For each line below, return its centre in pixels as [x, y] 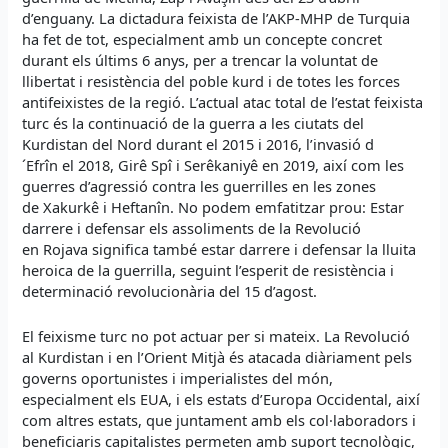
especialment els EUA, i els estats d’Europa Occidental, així [221, 398]
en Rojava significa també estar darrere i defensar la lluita [219, 249]
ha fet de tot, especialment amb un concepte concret [202, 39]
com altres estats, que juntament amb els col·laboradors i [219, 419]
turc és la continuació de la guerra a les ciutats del [193, 123]
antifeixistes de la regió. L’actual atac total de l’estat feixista [223, 102]
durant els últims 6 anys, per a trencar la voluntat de [200, 60]
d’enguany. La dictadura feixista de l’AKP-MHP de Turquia [216, 18]
